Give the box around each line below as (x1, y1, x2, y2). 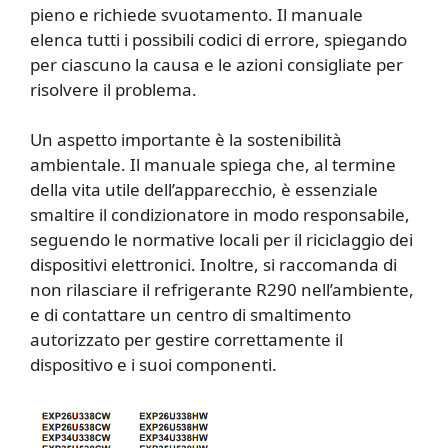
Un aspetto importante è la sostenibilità (30, 128, 342, 152)
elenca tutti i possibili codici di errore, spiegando (30, 27, 407, 51)
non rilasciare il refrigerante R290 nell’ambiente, (30, 278, 414, 302)
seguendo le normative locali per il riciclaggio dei (30, 228, 413, 252)
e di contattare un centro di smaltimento (30, 303, 351, 327)
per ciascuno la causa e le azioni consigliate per (30, 52, 403, 76)
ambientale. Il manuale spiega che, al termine (30, 153, 396, 177)
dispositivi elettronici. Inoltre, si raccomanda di (30, 253, 397, 277)
